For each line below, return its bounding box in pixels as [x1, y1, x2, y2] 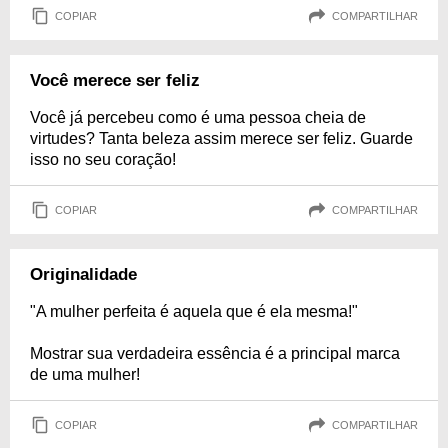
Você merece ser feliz [30, 71, 200, 90]
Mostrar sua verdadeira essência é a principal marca [30, 345, 400, 362]
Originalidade [30, 265, 137, 284]
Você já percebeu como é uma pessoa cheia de [30, 109, 366, 126]
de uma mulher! [30, 366, 140, 383]
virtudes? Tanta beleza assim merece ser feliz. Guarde [30, 130, 413, 147]
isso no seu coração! [30, 151, 176, 168]
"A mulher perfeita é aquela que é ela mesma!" [30, 303, 358, 320]
